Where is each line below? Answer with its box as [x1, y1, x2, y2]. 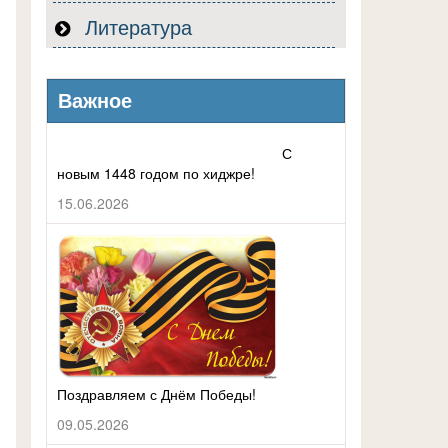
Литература [79, 12, 192, 41]
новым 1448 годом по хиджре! [57, 163, 255, 183]
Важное [58, 90, 132, 112]
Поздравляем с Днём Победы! [57, 384, 256, 404]
